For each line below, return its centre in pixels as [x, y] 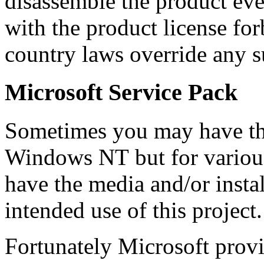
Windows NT [67, 157]
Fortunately [61, 246]
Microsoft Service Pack [121, 92]
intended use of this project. [133, 210]
